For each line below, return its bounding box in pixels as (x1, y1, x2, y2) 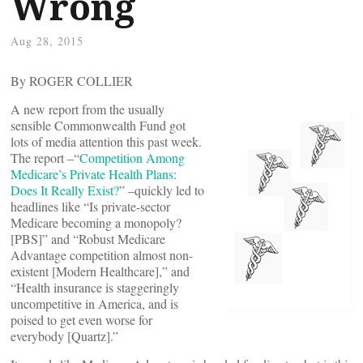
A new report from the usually (11, 100, 164, 117)
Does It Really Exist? (11, 181, 119, 199)
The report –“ (11, 149, 79, 166)
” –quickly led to (119, 181, 204, 199)
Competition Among (79, 149, 185, 166)
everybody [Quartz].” (11, 327, 118, 344)
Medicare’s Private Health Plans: (11, 165, 177, 182)
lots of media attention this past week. (11, 133, 202, 150)
